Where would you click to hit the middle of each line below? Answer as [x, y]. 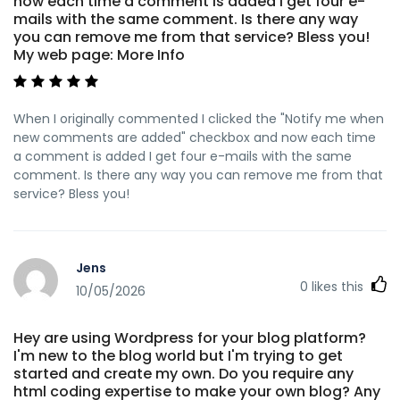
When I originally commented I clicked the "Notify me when [199, 118]
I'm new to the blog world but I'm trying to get [178, 355]
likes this [337, 286]
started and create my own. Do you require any [183, 373]
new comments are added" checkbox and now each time [195, 137]
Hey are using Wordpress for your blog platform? [190, 337]
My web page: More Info [99, 54]
